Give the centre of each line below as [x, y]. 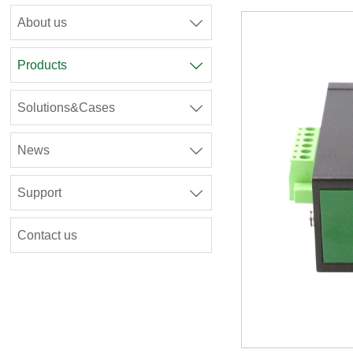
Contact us [48, 236]
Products [43, 65]
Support [40, 193]
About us [43, 23]
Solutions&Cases [67, 108]
